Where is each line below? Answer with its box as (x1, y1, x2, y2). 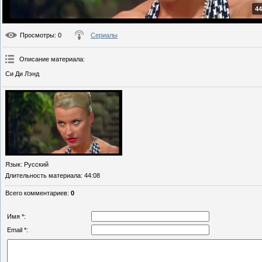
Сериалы (91, 32, 118, 39)
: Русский (20, 161, 49, 168)
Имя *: (7, 213, 26, 220)
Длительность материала (5, 172, 81, 180)
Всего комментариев (5, 189, 67, 197)
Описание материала (19, 56, 83, 63)
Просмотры (20, 32, 54, 39)
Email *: (7, 226, 28, 234)
